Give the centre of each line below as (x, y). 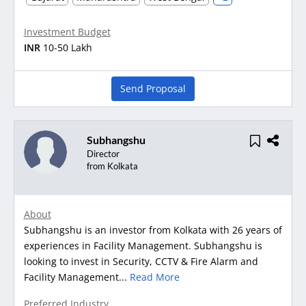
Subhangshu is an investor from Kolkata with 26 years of (153, 229)
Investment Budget (67, 31)
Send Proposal (153, 88)
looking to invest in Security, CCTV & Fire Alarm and (141, 261)
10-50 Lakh (67, 47)
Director (103, 153)
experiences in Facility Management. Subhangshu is (143, 245)
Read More (154, 277)
